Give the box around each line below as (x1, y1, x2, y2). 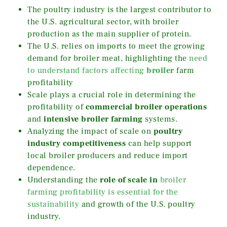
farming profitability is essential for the (27, 186, 178, 197)
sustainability (27, 199, 79, 209)
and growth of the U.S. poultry (79, 199, 196, 209)
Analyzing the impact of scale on (27, 126, 154, 136)
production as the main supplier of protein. (27, 28, 192, 39)
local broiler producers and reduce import (27, 150, 188, 161)
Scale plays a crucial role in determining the (27, 89, 196, 100)
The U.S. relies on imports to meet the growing (27, 41, 205, 51)
